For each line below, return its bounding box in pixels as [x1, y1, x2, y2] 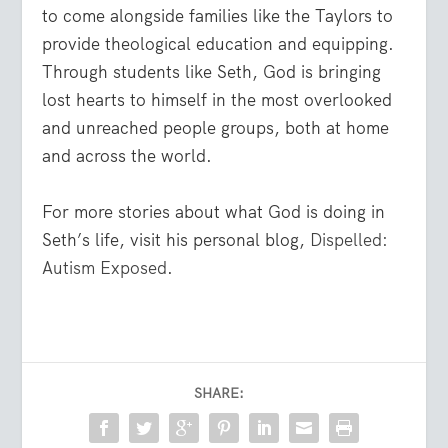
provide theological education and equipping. [42, 33, 395, 56]
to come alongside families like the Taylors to [42, 5, 394, 28]
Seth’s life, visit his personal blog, [42, 228, 311, 251]
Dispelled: [310, 228, 389, 251]
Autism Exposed [42, 256, 168, 279]
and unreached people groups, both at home [42, 117, 390, 140]
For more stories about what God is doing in [42, 200, 386, 223]
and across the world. [42, 145, 213, 168]
